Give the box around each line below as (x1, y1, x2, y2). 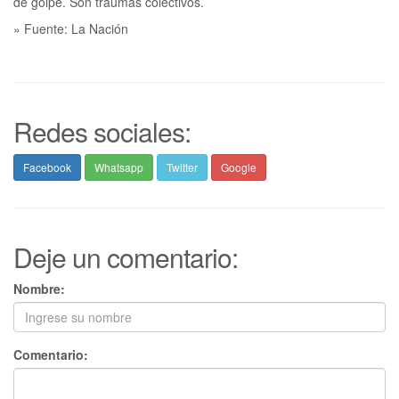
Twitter (167, 159, 198, 175)
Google (221, 159, 256, 175)
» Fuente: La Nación (13, 19, 128, 37)
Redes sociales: (13, 111, 191, 151)
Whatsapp (94, 159, 143, 175)
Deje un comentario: (13, 237, 238, 276)
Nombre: (13, 279, 65, 297)
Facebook (23, 159, 71, 175)
